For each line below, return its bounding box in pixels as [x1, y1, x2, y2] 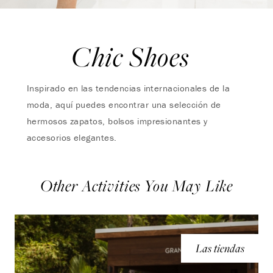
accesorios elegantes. [27, 132, 117, 143]
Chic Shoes [71, 38, 190, 74]
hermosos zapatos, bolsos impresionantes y [27, 115, 208, 127]
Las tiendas [195, 240, 244, 256]
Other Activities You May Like [40, 175, 233, 196]
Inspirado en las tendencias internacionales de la [27, 82, 230, 94]
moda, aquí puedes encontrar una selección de [27, 99, 221, 110]
